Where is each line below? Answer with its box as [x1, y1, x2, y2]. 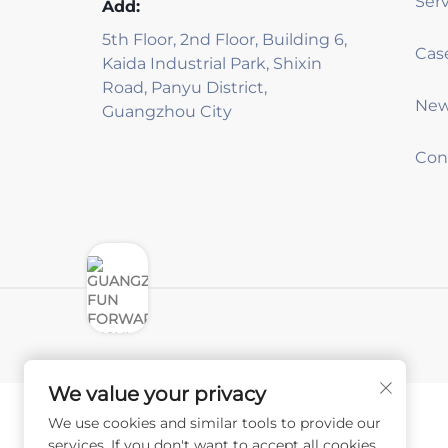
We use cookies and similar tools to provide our [48, 414, 381, 432]
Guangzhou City [102, 102, 232, 121]
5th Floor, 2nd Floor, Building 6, [102, 30, 347, 49]
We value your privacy [48, 382, 266, 406]
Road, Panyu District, [102, 78, 267, 97]
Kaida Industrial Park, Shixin [102, 54, 322, 73]
